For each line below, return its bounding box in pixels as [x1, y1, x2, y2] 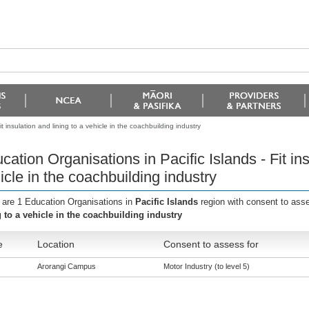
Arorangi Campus [37, 262, 96, 270]
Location [37, 239, 74, 250]
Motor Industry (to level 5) [163, 262, 250, 270]
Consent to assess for [163, 239, 259, 250]
